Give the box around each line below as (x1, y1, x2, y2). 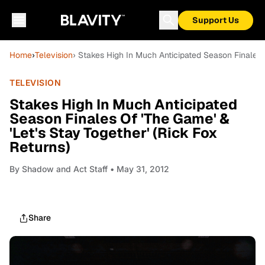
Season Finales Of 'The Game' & (9, 109, 230, 128)
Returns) (9, 138, 70, 156)
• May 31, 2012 (108, 164, 169, 174)
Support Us (192, 15, 239, 25)
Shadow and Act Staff (22, 164, 108, 174)
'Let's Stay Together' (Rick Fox (9, 124, 218, 142)
